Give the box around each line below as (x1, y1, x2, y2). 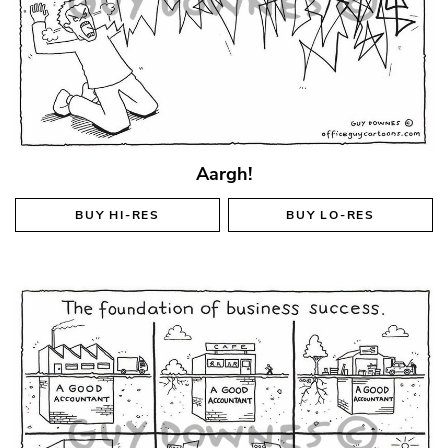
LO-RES (320, 207, 375, 223)
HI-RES (109, 207, 160, 223)
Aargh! (196, 162, 252, 186)
